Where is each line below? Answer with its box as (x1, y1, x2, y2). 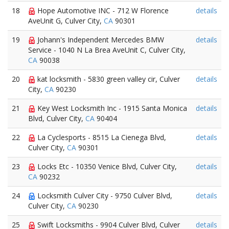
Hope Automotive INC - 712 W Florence (35, 6, 169, 15)
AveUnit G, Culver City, (28, 16, 104, 26)
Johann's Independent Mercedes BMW (35, 35, 164, 44)
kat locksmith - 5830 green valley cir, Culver (35, 74, 180, 84)
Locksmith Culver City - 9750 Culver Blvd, (35, 191, 172, 200)
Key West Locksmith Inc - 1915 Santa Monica (35, 103, 187, 113)
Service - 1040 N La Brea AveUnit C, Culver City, (28, 45, 186, 55)
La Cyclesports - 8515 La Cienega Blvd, (35, 132, 166, 142)
